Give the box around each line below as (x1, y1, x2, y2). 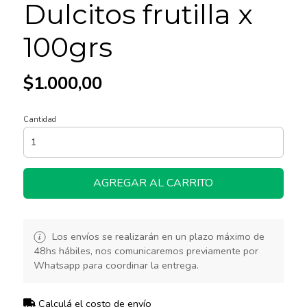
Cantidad (23, 114, 56, 125)
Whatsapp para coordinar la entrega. (33, 258, 199, 272)
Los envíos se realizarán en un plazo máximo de (49, 229, 265, 243)
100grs (23, 29, 112, 64)
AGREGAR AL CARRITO (93, 175, 214, 191)
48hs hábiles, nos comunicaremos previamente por (33, 243, 258, 258)
